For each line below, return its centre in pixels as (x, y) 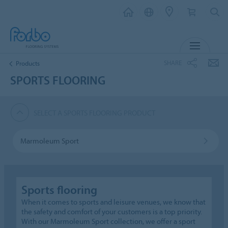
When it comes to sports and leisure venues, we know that (114, 202)
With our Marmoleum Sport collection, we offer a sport (109, 221)
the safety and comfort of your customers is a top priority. (112, 211)
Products (28, 63)
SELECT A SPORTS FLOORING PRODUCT (95, 112)
